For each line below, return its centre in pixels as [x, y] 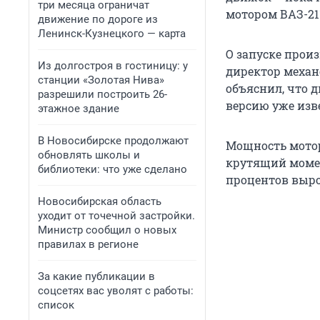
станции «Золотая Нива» [101, 80]
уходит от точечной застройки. [116, 216]
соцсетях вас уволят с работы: [116, 291]
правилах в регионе [88, 244]
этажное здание [79, 109]
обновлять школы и [89, 155]
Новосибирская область [100, 201]
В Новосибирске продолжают [113, 141]
